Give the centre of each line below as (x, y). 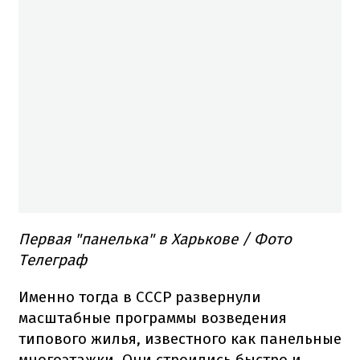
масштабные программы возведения (153, 317)
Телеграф (53, 260)
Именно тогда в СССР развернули (140, 297)
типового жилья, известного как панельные (180, 338)
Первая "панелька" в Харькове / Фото (155, 239)
